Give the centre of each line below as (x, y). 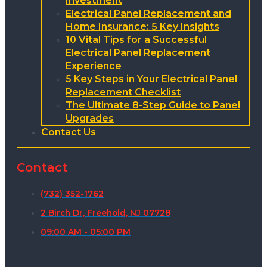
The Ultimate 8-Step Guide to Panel (153, 105)
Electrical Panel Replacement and (148, 14)
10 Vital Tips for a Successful (136, 40)
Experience (94, 66)
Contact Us (69, 132)
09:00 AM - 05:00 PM (86, 232)
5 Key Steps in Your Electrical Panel (151, 79)
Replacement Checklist (123, 92)
